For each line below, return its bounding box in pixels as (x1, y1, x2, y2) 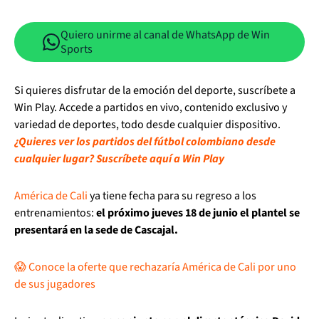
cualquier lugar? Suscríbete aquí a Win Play (14, 151, 224, 167)
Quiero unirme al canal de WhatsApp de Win (61, 27, 270, 43)
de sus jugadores (14, 276, 95, 292)
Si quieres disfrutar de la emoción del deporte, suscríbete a (14, 83, 296, 98)
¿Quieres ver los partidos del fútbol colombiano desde (14, 134, 276, 150)
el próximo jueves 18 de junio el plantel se (94, 205, 300, 221)
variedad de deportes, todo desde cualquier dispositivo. (14, 117, 281, 132)
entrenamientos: (14, 205, 94, 221)
